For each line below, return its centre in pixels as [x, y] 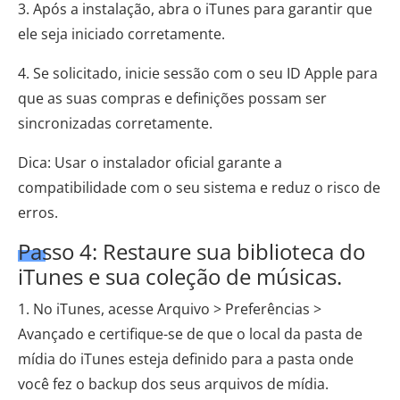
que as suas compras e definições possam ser [172, 98]
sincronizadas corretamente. [115, 123]
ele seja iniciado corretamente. [121, 33]
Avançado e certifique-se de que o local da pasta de [190, 333]
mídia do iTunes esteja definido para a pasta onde [186, 358]
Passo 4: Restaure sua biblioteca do [192, 251]
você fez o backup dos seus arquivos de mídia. [173, 383]
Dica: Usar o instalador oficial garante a [150, 162]
